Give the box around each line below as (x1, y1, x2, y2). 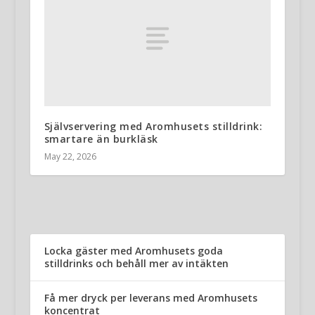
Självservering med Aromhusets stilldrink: (44, 120, 263, 134)
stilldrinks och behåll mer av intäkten (44, 257, 229, 271)
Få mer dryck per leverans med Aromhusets (44, 291, 257, 305)
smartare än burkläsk (44, 132, 158, 146)
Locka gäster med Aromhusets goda (44, 244, 223, 258)
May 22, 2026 (44, 150, 96, 163)
